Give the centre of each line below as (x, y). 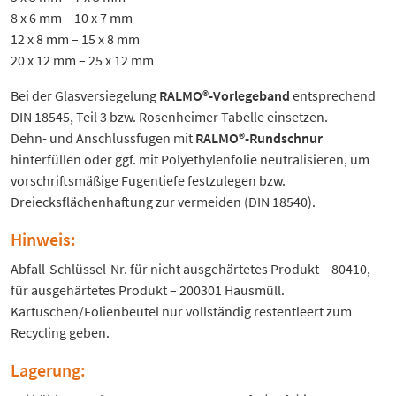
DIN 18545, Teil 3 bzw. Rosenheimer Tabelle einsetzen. (169, 117)
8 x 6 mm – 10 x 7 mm (72, 18)
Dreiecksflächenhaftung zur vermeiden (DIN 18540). (163, 202)
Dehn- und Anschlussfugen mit (103, 138)
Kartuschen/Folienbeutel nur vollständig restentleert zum (181, 312)
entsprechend (333, 96)
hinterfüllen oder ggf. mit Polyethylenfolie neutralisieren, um (190, 160)
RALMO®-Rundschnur (259, 138)
